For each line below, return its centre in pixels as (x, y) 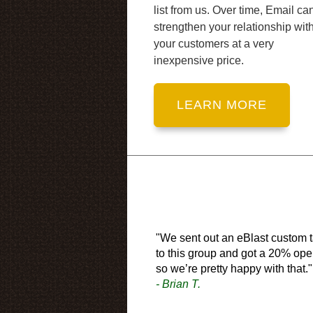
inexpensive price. (199, 60)
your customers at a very (214, 43)
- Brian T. (178, 284)
